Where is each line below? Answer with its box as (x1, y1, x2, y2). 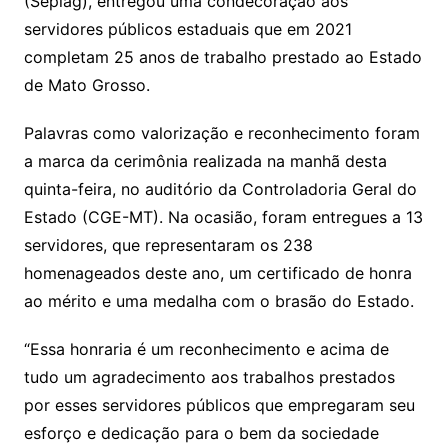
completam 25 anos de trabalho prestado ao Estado (23, 46, 422, 67)
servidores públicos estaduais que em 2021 (23, 18, 352, 39)
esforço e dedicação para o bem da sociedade (23, 422, 379, 443)
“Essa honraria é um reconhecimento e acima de (23, 338, 389, 359)
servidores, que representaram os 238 (23, 234, 313, 255)
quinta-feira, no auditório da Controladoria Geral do (23, 178, 417, 199)
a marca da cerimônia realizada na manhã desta (23, 150, 387, 171)
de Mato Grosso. (23, 74, 150, 95)
